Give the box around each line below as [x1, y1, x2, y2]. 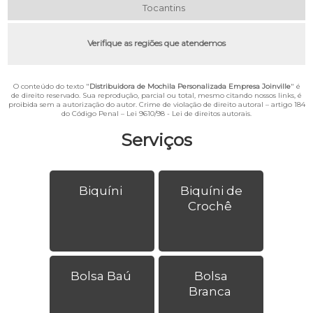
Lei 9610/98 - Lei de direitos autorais [126, 108, 250, 118]
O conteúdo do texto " [13, 81, 89, 91]
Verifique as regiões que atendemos [87, 37, 226, 48]
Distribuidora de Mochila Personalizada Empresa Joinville [89, 81, 291, 91]
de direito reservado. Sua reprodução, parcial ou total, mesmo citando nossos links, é [11, 90, 302, 100]
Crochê [187, 198, 232, 213]
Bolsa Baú [70, 268, 131, 283]
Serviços [121, 129, 192, 150]
